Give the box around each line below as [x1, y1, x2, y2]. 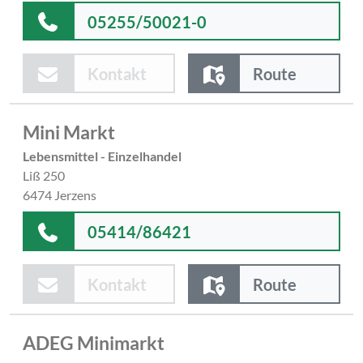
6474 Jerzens [23, 187, 96, 203]
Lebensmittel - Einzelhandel [23, 148, 181, 164]
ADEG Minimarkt [23, 331, 164, 354]
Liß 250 [23, 168, 65, 184]
